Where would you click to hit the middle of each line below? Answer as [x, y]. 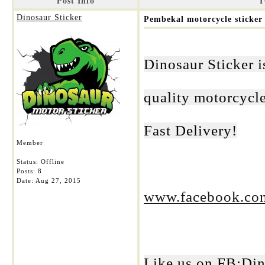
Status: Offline [41, 161]
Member [30, 143]
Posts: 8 [29, 171]
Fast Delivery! [190, 130]
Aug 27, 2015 [58, 180]
